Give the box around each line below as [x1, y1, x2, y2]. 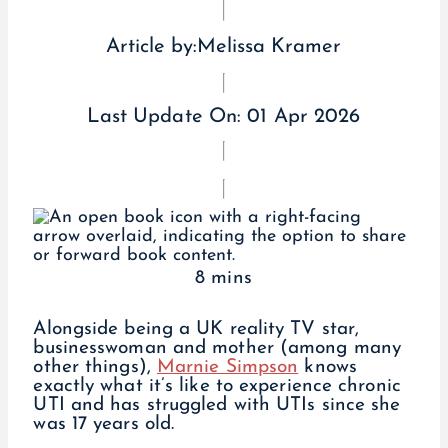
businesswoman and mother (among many [33, 339, 402, 359]
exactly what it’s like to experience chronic [33, 377, 401, 397]
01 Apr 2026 [247, 107, 361, 128]
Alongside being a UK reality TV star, [33, 320, 360, 340]
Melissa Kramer [197, 37, 341, 58]
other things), [33, 358, 157, 378]
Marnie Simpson [156, 358, 299, 378]
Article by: [106, 37, 197, 58]
